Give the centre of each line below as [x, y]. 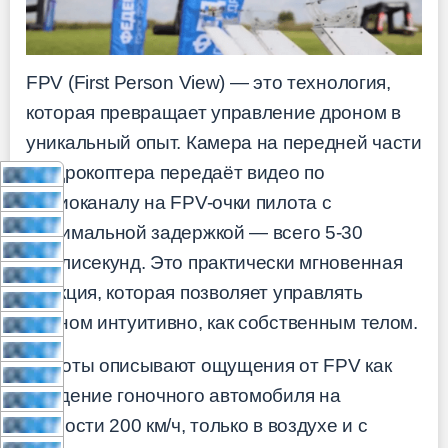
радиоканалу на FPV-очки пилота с [179, 202]
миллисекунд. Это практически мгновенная [214, 262]
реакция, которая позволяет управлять [194, 292]
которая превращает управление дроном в [213, 112]
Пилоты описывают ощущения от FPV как [209, 365]
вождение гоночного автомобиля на [183, 395]
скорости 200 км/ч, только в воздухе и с [197, 425]
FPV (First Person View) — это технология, [208, 82]
